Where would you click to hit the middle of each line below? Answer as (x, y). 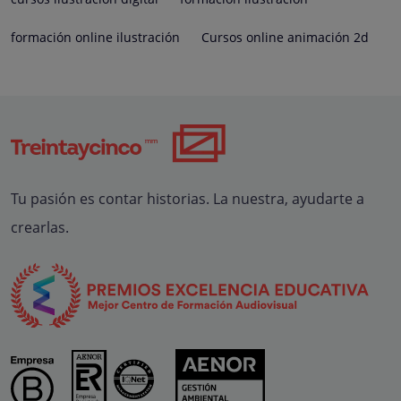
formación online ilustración (95, 37)
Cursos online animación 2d (285, 37)
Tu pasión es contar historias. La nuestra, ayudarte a (188, 198)
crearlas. (40, 227)
